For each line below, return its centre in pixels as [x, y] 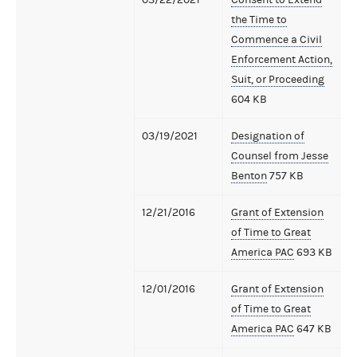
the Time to [259, 20]
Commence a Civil [277, 39]
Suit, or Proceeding [278, 79]
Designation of [268, 136]
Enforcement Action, [282, 59]
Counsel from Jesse [280, 156]
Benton [249, 176]
